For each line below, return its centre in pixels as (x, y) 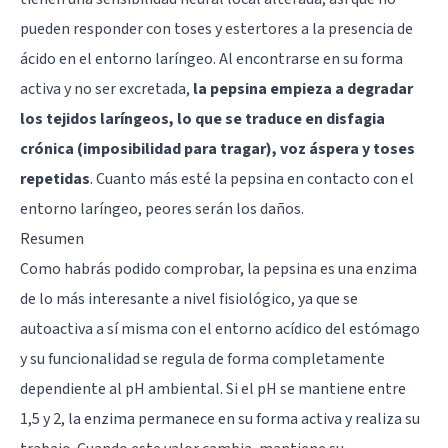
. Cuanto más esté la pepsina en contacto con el (252, 179)
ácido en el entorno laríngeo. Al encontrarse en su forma (211, 59)
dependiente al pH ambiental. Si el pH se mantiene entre (213, 389)
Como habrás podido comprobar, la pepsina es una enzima (218, 269)
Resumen (52, 239)
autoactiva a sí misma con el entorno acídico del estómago (220, 329)
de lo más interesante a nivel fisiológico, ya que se (189, 299)
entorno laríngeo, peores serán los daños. (162, 209)
